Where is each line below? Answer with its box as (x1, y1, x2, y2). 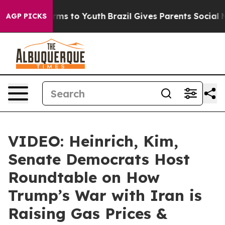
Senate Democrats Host (8, 150, 190, 169)
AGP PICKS (6, 12, 47, 21)
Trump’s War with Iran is (8, 186, 202, 205)
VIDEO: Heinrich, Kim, (8, 132, 178, 151)
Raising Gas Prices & (8, 204, 167, 223)
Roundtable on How (8, 168, 160, 187)
